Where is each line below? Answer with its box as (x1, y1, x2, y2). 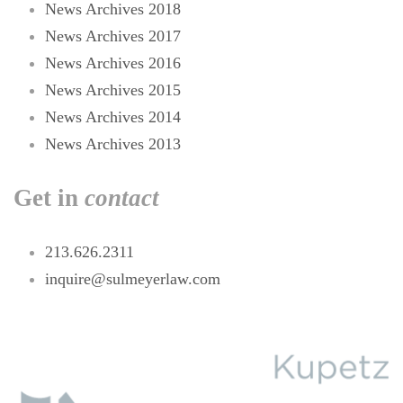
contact (85, 184, 159, 211)
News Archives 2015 (45, 81, 181, 100)
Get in (13, 184, 85, 211)
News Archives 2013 (45, 135, 181, 154)
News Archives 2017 (45, 27, 181, 46)
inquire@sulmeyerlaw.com (45, 270, 220, 289)
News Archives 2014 (45, 108, 181, 127)
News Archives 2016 (45, 54, 181, 73)
